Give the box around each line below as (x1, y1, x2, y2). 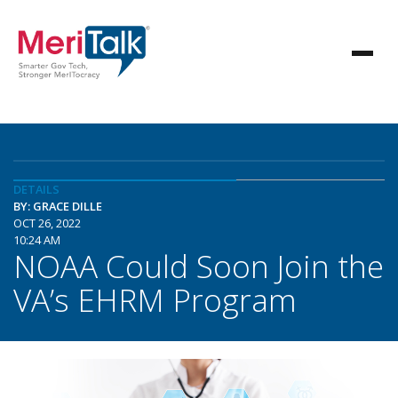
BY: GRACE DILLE (13, 198, 102, 214)
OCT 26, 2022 (13, 215, 81, 231)
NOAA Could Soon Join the (13, 244, 384, 287)
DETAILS (13, 181, 60, 197)
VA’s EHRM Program (13, 278, 297, 321)
